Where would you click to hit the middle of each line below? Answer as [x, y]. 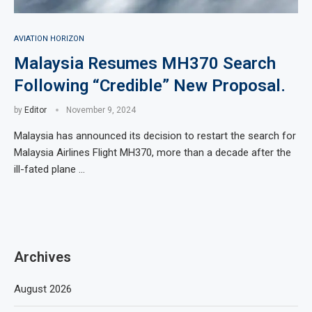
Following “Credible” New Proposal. [150, 86]
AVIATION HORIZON [49, 39]
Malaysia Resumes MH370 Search [145, 63]
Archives [42, 257]
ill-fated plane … [49, 169]
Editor [36, 110]
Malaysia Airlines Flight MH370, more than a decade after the [153, 153]
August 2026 [43, 289]
